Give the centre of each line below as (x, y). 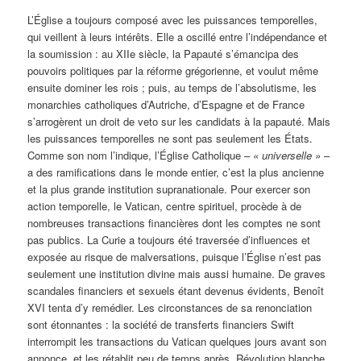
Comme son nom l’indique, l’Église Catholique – (141, 156)
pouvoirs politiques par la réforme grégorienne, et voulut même (173, 71)
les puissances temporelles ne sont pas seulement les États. (170, 139)
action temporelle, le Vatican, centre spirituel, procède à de (165, 206)
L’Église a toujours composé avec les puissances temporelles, (173, 20)
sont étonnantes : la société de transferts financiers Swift (161, 325)
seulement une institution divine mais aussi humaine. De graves (177, 274)
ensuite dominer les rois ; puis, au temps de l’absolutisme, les (172, 88)
